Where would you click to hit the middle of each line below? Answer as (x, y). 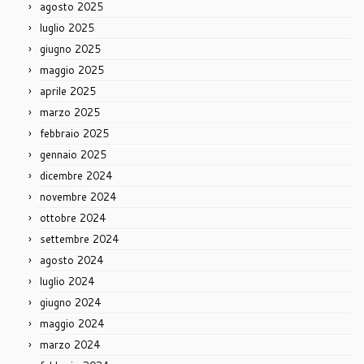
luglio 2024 (67, 282)
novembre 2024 (78, 197)
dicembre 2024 (76, 176)
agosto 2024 (71, 260)
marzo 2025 (70, 113)
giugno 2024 (70, 303)
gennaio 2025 (73, 155)
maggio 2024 (72, 324)
